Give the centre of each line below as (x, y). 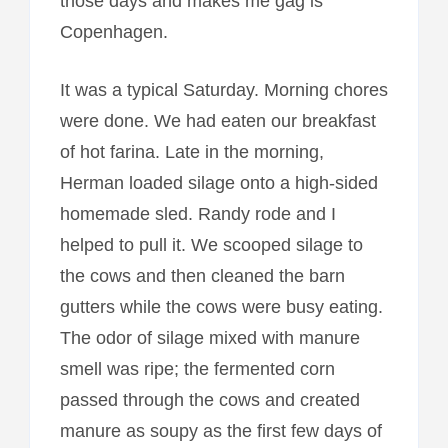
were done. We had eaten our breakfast (217, 120)
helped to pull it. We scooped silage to (211, 244)
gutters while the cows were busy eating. (221, 306)
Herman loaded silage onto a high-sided (218, 182)
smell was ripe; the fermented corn (197, 368)
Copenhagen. (113, 31)
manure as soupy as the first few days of (220, 430)
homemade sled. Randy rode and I (197, 213)
